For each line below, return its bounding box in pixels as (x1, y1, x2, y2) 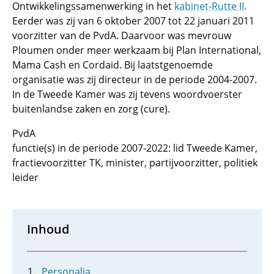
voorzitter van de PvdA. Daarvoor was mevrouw (12, 29, 231, 42)
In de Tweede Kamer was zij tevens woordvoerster (12, 87, 242, 101)
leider (12, 171, 39, 184)
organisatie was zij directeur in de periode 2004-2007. (12, 73, 257, 86)
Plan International (176, 43, 259, 57)
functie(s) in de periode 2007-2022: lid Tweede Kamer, (12, 141, 257, 155)
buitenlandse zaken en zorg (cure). (12, 102, 170, 116)
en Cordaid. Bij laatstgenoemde (66, 58, 213, 72)
